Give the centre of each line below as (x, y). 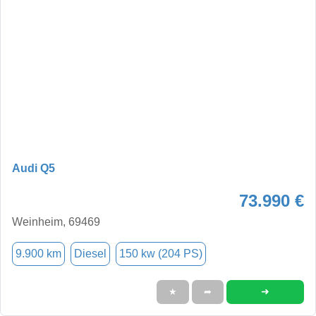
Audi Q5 (34, 168)
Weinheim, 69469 (56, 221)
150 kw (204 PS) (161, 253)
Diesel (90, 253)
